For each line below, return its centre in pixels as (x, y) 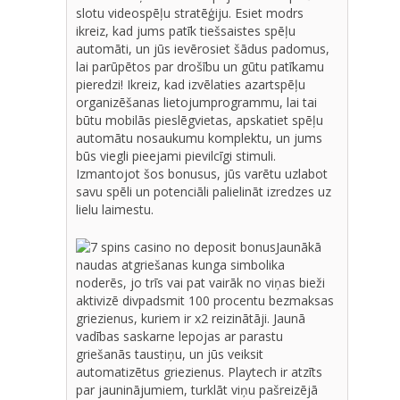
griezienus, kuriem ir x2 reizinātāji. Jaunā (191, 318)
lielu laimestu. (115, 209)
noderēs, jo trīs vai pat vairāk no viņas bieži (200, 282)
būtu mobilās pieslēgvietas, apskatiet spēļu (200, 120)
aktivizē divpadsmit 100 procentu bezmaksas (205, 300)
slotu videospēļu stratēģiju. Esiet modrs (190, 12)
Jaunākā (299, 246)
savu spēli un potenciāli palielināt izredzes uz (204, 191)
